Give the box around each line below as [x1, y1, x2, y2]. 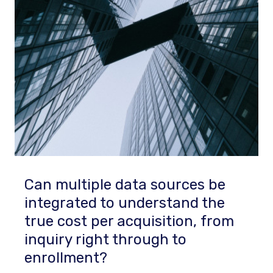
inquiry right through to [24, 231, 186, 248]
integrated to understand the [24, 194, 225, 211]
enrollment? [24, 249, 107, 266]
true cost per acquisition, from [24, 213, 234, 230]
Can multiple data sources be [24, 176, 225, 193]
